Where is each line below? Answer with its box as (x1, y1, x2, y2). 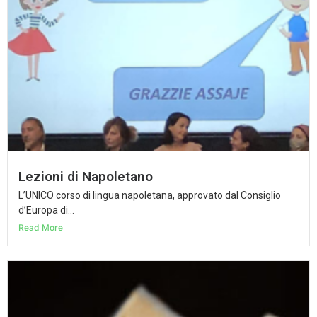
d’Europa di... (18, 204, 74, 216)
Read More (18, 221, 63, 233)
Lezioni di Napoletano (18, 168, 153, 185)
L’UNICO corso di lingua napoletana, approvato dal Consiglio (18, 189, 281, 201)
